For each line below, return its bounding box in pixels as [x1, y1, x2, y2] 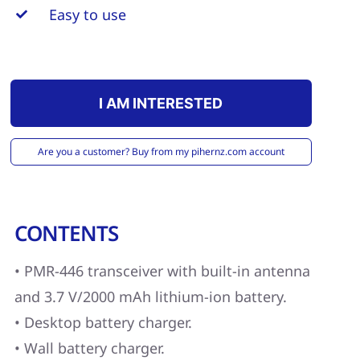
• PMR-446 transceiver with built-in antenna [14, 260, 310, 280]
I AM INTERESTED [99, 95, 223, 112]
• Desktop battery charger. [14, 312, 192, 332]
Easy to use [48, 5, 126, 25]
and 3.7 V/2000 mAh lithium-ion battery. [14, 286, 287, 306]
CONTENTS [14, 218, 118, 247]
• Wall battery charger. [14, 337, 165, 358]
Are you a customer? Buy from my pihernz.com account [37, 144, 284, 158]
